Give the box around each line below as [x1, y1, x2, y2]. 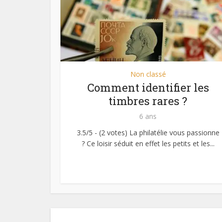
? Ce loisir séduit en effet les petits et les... [81, 139, 215, 149]
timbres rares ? [109, 94, 187, 109]
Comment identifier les [87, 80, 209, 95]
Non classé [130, 69, 166, 79]
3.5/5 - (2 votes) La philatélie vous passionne [76, 128, 220, 138]
